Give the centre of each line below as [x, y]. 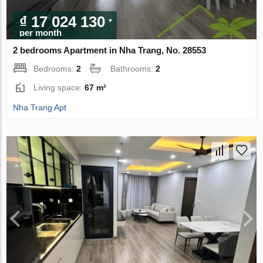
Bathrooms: [133, 69]
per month [41, 33]
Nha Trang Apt [40, 108]
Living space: [59, 88]
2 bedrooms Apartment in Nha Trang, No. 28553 [110, 50]
